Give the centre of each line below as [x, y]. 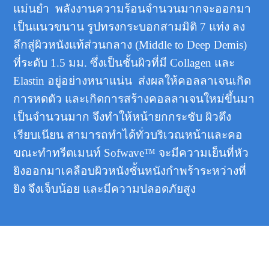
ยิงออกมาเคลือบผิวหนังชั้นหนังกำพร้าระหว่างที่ [130, 171]
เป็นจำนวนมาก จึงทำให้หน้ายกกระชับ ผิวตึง [122, 116]
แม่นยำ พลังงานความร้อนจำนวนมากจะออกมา [132, 8]
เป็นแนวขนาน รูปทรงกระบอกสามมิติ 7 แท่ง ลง [129, 26]
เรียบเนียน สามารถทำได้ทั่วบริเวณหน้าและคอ [131, 134]
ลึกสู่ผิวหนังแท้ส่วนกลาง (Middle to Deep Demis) [130, 44]
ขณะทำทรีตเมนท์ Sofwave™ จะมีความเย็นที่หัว [131, 153]
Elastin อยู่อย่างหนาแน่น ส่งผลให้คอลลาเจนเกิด [132, 80]
